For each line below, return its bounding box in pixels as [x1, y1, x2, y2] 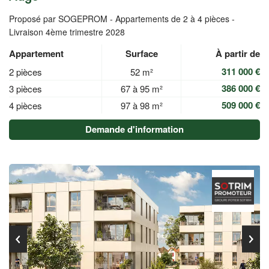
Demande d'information [85, 122, 184, 136]
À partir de [216, 47, 260, 60]
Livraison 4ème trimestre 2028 [9, 26, 125, 38]
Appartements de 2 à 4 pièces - [115, 13, 235, 25]
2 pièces [9, 65, 42, 78]
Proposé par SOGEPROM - [9, 13, 115, 25]
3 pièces [9, 82, 42, 95]
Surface [125, 47, 158, 60]
